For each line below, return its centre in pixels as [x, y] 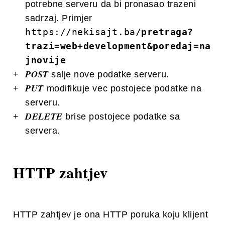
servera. [43, 130]
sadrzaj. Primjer [59, 18]
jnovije [46, 60]
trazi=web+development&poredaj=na [118, 46]
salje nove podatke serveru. [109, 74]
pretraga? [167, 32]
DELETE [44, 116]
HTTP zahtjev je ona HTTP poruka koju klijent [111, 214]
